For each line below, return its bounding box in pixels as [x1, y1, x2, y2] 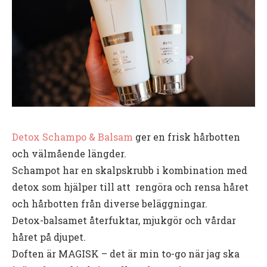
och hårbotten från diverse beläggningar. [12, 197, 207, 210]
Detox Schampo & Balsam [12, 130, 133, 143]
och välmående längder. [12, 147, 126, 160]
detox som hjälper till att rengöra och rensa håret [12, 180, 249, 193]
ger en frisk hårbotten [133, 130, 240, 143]
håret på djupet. [12, 230, 86, 243]
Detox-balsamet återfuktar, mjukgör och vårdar [12, 213, 236, 226]
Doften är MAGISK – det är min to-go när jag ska [12, 247, 240, 260]
